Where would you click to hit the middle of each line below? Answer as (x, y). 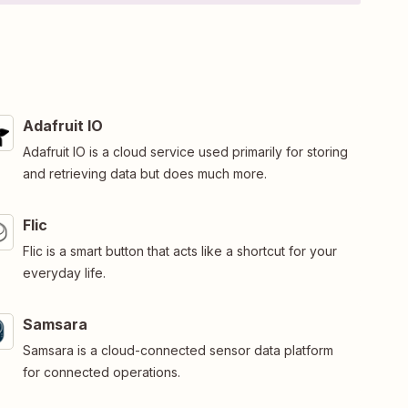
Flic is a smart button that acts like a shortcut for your (179, 250)
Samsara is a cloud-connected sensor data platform (178, 350)
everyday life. (64, 272)
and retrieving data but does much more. (144, 173)
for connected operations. (101, 372)
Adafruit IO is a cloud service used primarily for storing (185, 151)
